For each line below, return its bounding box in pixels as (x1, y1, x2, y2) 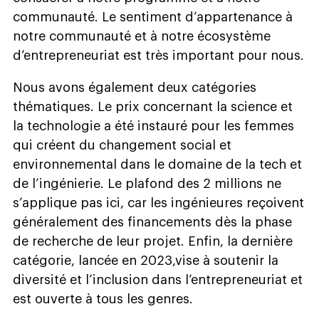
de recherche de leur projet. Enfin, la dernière (13, 234, 293, 248)
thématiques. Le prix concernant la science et (13, 100, 293, 113)
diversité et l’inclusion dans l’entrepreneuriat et (13, 273, 303, 286)
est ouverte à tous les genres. (13, 292, 193, 305)
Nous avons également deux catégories (13, 80, 256, 94)
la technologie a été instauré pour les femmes (13, 119, 294, 132)
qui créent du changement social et (13, 138, 231, 152)
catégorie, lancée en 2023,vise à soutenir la (13, 253, 278, 267)
